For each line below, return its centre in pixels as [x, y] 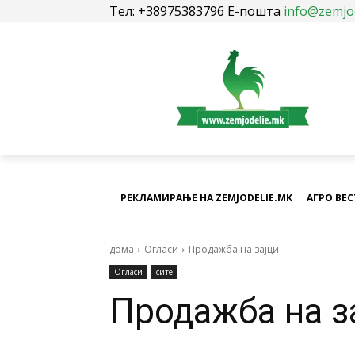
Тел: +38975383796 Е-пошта [197, 11]
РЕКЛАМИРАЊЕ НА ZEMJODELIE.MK [206, 198]
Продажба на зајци [234, 249]
